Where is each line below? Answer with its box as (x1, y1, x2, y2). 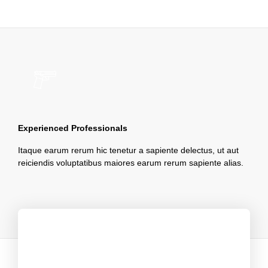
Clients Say (112, 242, 156, 252)
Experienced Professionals (18, 123, 127, 133)
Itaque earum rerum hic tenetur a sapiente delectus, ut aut (18, 145, 239, 156)
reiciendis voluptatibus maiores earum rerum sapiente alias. (18, 158, 243, 168)
